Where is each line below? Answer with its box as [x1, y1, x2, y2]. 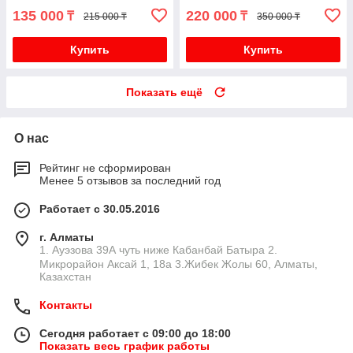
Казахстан [39, 270, 91, 284]
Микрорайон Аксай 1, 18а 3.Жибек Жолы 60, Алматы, [39, 258, 318, 271]
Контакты [39, 299, 92, 312]
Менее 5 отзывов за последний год [39, 174, 221, 188]
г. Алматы [39, 231, 94, 244]
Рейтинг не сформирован [39, 162, 171, 175]
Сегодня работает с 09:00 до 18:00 [39, 327, 231, 340]
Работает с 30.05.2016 [39, 203, 160, 216]
